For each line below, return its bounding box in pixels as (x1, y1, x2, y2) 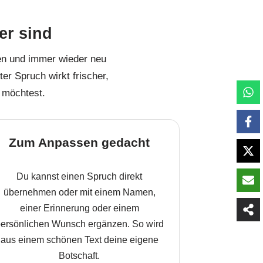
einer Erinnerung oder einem (19, 203, 139, 213)
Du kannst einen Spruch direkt (16, 171, 142, 181)
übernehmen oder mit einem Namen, (3, 187, 156, 197)
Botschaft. (59, 251, 100, 261)
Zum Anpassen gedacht (9, 136, 150, 149)
